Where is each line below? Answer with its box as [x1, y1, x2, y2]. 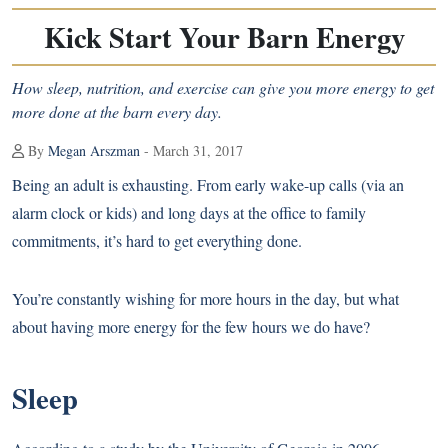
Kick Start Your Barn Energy [43, 16, 405, 58]
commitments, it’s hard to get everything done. [12, 230, 302, 251]
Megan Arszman [48, 141, 140, 160]
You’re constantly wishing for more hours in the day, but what [12, 288, 399, 309]
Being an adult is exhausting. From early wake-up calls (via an [12, 174, 404, 195]
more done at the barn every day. [12, 101, 222, 122]
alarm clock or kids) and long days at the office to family [12, 202, 366, 223]
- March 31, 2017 [140, 141, 243, 160]
